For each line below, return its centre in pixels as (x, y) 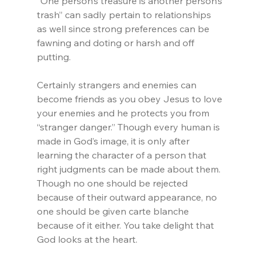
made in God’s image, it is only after (114, 141)
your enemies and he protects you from (124, 113)
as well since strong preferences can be (124, 29)
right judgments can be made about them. (130, 169)
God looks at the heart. (87, 239)
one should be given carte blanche (114, 211)
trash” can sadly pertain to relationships (125, 15)
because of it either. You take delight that (126, 225)
